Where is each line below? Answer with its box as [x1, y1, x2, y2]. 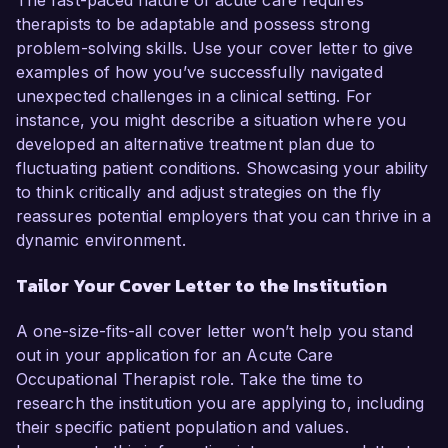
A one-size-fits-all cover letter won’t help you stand [16, 321, 414, 342]
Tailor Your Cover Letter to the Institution [16, 272, 387, 300]
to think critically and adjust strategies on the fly [16, 182, 382, 203]
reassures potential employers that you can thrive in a [16, 206, 432, 227]
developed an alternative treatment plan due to [16, 134, 375, 155]
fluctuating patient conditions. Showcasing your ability [16, 158, 429, 179]
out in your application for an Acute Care [16, 345, 334, 366]
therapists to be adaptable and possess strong [16, 14, 370, 35]
